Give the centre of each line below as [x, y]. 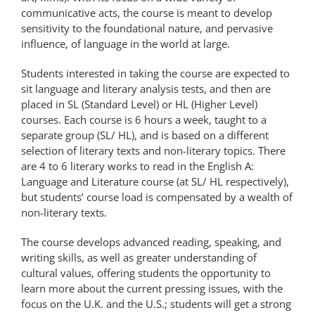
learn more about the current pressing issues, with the [152, 288]
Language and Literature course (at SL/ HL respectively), [155, 181]
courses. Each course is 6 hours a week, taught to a [144, 120]
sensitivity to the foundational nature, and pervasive [147, 28]
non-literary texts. [64, 212]
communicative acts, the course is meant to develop [147, 13]
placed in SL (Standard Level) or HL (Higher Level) [139, 104]
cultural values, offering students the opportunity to [146, 273]
